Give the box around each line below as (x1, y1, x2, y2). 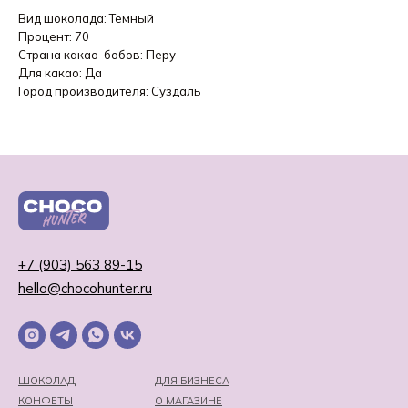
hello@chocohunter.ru (18, 280, 152, 298)
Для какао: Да (18, 66, 102, 81)
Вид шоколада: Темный (18, 11, 154, 26)
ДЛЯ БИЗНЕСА (155, 374, 229, 388)
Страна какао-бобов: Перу (18, 47, 176, 63)
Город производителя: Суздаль (18, 84, 200, 99)
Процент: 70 (18, 29, 89, 45)
